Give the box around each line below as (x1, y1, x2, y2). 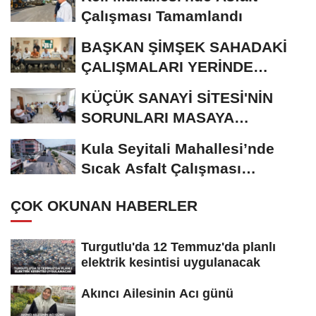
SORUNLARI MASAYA (81, 109, 234, 126)
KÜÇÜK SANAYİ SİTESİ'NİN (81, 90, 273, 107)
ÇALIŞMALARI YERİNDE (81, 59, 253, 75)
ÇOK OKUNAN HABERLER (11, 197, 197, 214)
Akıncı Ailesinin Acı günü (81, 286, 233, 300)
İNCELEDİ (81, 78, 150, 95)
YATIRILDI (81, 129, 151, 146)
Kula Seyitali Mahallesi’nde (81, 140, 274, 157)
